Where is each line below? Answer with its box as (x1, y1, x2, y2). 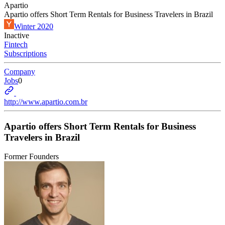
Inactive (4, 31, 29, 40)
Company (4, 67, 35, 76)
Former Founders (4, 152, 59, 161)
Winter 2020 (14, 22, 53, 31)
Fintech (4, 40, 28, 49)
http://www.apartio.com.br (4, 97, 87, 106)
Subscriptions (4, 49, 47, 58)
